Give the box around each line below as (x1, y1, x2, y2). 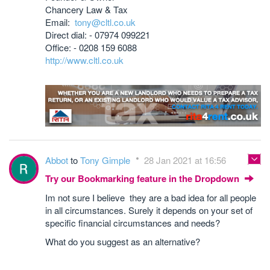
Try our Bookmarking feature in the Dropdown (45, 171, 242, 185)
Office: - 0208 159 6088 (45, 41, 137, 54)
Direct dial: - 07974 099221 (45, 28, 150, 41)
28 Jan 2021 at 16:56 (144, 153, 226, 166)
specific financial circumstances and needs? (45, 216, 220, 229)
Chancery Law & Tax (45, 3, 128, 16)
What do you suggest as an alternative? (45, 234, 200, 248)
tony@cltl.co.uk (75, 16, 136, 28)
